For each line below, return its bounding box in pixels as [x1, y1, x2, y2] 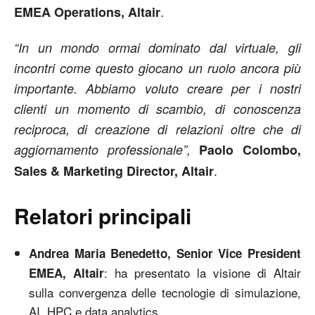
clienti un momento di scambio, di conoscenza [14, 99, 301, 117]
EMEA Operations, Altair [14, 2, 160, 21]
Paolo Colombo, [199, 140, 302, 159]
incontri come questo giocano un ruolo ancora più [14, 58, 301, 77]
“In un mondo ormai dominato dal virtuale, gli [14, 38, 301, 56]
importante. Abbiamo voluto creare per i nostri [14, 79, 301, 97]
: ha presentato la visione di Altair [104, 263, 301, 281]
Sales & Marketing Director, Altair [14, 161, 214, 180]
